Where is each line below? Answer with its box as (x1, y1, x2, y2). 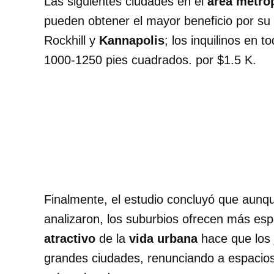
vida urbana (129, 232, 198, 246)
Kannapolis (99, 34, 165, 48)
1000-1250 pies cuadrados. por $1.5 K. (44, 53, 256, 67)
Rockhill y (44, 34, 99, 48)
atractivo (44, 232, 99, 246)
